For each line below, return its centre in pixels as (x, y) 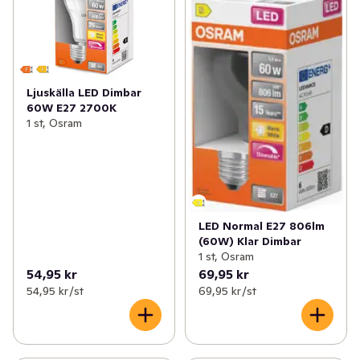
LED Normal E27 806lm (261, 226)
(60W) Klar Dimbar (250, 241)
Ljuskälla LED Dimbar (84, 93)
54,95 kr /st (55, 291)
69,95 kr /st (227, 291)
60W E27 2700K (72, 108)
